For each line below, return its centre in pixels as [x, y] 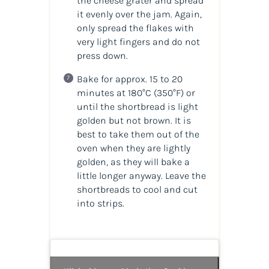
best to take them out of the [138, 134]
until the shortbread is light [137, 106]
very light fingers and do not [138, 41]
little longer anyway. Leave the [141, 175]
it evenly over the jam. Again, [139, 14]
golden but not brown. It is [134, 120]
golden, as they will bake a [133, 162]
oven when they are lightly [133, 148]
